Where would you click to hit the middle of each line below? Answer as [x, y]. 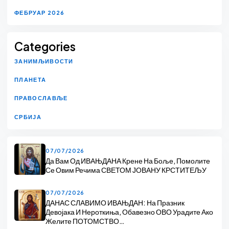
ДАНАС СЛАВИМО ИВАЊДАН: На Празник [115, 202]
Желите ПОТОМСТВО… [85, 221]
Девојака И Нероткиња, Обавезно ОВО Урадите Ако [130, 211]
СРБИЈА [28, 117]
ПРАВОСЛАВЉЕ [41, 98]
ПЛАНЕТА [30, 80]
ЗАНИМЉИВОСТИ [44, 61]
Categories [45, 46]
